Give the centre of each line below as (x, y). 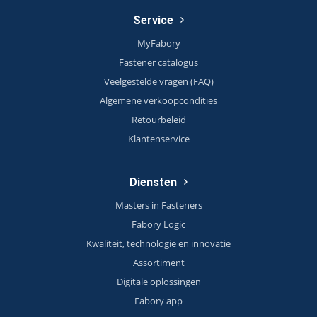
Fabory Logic (158, 224)
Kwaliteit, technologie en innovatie (158, 243)
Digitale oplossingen (158, 282)
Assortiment (158, 263)
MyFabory (158, 43)
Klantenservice (158, 139)
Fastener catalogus (158, 62)
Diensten (153, 182)
